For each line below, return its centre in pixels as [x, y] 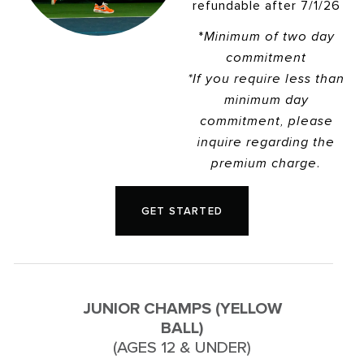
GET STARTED [182, 210]
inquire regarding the [266, 143]
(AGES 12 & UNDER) [182, 346]
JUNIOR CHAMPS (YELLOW [182, 307]
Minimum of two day [269, 37]
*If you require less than [266, 80]
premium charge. [266, 164]
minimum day [266, 101]
